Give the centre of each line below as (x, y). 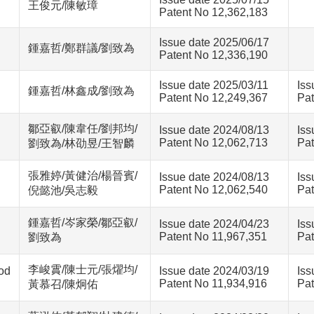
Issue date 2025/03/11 (214, 85)
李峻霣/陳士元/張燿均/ (83, 269)
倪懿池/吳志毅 (63, 190)
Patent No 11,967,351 (213, 237)
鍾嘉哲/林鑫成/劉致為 (81, 91)
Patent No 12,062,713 (213, 143)
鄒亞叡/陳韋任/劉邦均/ (83, 129)
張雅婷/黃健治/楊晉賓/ (83, 176)
